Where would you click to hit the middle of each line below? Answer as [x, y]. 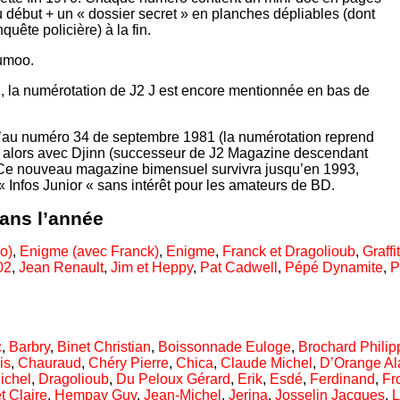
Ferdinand [342, 379]
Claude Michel [267, 363]
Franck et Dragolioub [289, 251]
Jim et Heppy [152, 267]
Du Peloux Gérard [173, 379]
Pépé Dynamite [334, 267]
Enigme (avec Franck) [89, 251]
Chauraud [50, 363]
